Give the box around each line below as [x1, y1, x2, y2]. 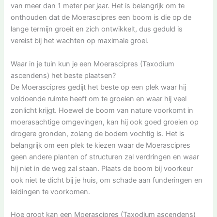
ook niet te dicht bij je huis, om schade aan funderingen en [11, 175, 203, 185]
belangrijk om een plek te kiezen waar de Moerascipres [11, 140, 191, 150]
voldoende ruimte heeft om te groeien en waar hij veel [11, 94, 187, 103]
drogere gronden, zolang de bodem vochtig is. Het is [11, 129, 185, 138]
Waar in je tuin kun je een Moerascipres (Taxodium [11, 59, 175, 68]
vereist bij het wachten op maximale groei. [11, 36, 149, 46]
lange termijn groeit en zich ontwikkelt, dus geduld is [11, 25, 183, 34]
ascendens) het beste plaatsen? [11, 71, 116, 80]
